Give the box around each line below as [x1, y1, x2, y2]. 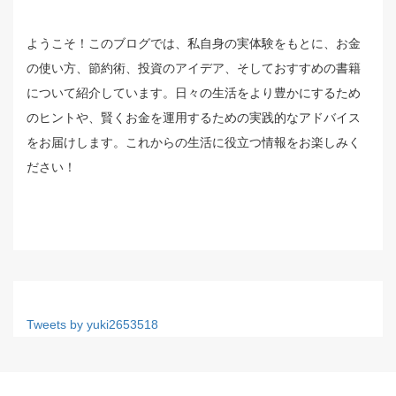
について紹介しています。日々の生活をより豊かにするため [27, 86, 361, 101]
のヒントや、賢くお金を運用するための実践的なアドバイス [27, 110, 361, 126]
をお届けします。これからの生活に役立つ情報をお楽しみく [27, 135, 361, 150]
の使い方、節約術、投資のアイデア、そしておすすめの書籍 [27, 61, 361, 76]
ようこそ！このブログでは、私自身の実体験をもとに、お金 [27, 36, 361, 51]
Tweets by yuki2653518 [27, 317, 158, 332]
